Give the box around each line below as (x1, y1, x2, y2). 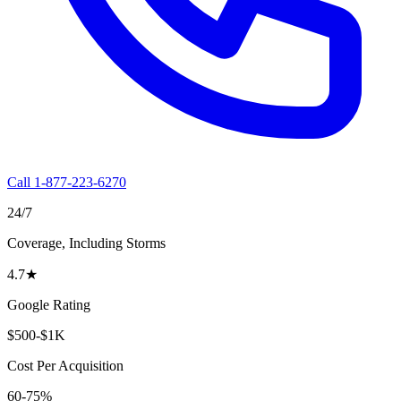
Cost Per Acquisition (7, 357, 124, 373)
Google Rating (7, 296, 90, 312)
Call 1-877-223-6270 (7, 174, 126, 190)
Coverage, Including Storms (7, 235, 166, 251)
